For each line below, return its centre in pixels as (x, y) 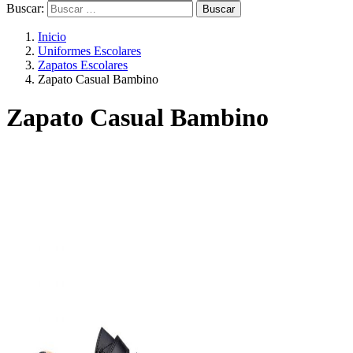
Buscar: (25, 8)
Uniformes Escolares (89, 51)
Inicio (52, 37)
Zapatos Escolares (83, 65)
